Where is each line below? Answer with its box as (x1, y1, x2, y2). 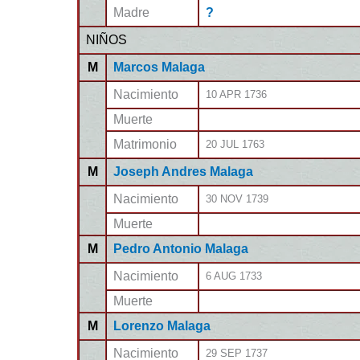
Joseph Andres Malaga (113, 165, 253, 178)
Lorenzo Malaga (113, 319, 211, 333)
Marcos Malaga (113, 60, 205, 74)
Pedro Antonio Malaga (113, 242, 248, 256)
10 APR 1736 (206, 88, 267, 100)
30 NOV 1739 (206, 193, 268, 205)
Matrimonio (113, 137, 177, 151)
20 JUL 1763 (206, 138, 264, 150)
